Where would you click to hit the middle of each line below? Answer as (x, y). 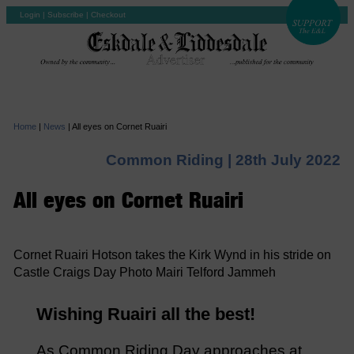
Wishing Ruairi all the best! (145, 314)
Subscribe (66, 15)
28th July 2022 (288, 160)
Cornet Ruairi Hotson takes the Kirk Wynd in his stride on (172, 255)
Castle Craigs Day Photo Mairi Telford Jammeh (144, 273)
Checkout (108, 15)
